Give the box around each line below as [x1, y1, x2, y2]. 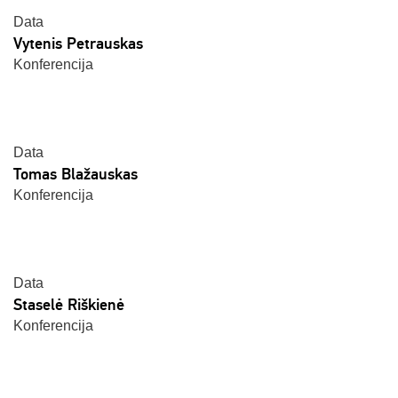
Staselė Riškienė [13, 295, 124, 314]
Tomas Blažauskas [13, 164, 138, 184]
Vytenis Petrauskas [13, 34, 143, 53]
